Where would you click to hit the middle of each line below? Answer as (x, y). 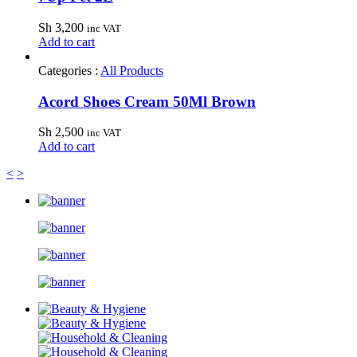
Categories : (69, 71)
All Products (132, 71)
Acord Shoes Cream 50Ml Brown (147, 101)
